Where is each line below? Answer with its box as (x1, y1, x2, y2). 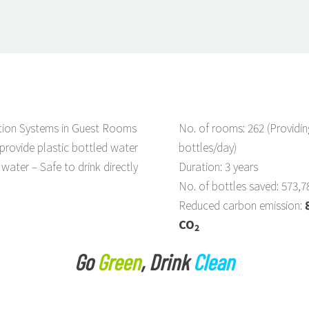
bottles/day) (179, 138, 237, 155)
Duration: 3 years (179, 157, 258, 175)
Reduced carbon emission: (179, 196, 305, 213)
